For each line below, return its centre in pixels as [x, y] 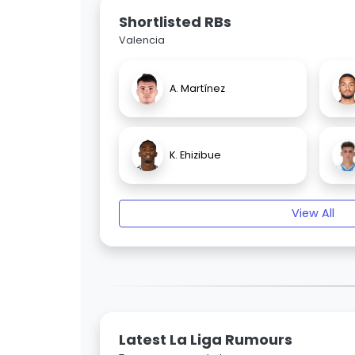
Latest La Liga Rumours [206, 340]
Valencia [142, 40]
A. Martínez [197, 89]
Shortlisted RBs [175, 22]
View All [313, 214]
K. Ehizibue [195, 155]
